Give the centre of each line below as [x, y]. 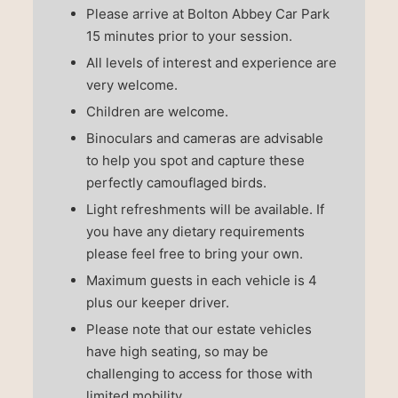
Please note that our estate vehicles [199, 330]
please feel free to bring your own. [194, 254]
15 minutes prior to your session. [189, 36]
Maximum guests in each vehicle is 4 [201, 281]
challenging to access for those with [199, 374]
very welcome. [131, 85]
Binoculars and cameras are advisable [204, 139]
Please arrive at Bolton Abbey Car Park [207, 14]
